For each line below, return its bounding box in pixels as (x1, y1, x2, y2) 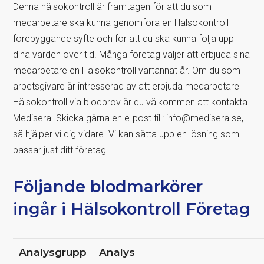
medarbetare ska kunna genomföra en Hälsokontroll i (13, 16, 233, 28)
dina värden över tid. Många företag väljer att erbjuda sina (13, 48, 250, 60)
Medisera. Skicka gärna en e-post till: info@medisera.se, (13, 112, 244, 124)
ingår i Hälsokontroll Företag (13, 199, 251, 219)
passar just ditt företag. (13, 144, 109, 156)
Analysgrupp (19, 245, 87, 258)
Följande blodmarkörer (13, 176, 203, 196)
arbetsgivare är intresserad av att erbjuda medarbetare (13, 80, 240, 92)
